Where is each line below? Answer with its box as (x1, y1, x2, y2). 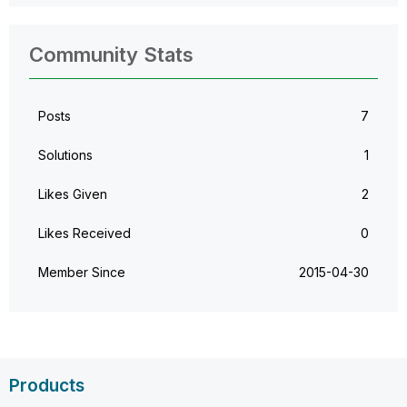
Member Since (38, 263, 125, 280)
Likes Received (38, 224, 131, 241)
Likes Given (38, 185, 107, 202)
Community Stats (29, 42, 194, 66)
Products (9, 374, 84, 396)
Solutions (38, 146, 93, 163)
